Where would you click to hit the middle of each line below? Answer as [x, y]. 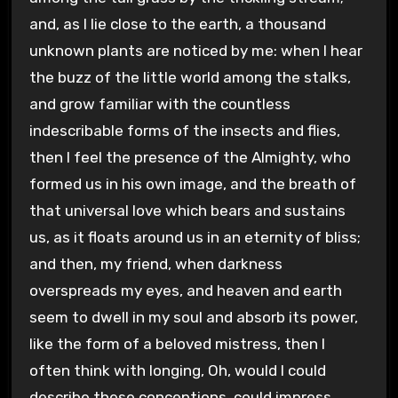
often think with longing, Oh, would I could [177, 370]
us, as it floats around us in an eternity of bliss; [195, 237]
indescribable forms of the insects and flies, [184, 130]
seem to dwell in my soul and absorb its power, [193, 317]
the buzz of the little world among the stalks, [190, 77]
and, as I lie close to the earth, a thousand [177, 24]
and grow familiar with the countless [159, 103]
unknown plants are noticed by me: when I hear [195, 50]
